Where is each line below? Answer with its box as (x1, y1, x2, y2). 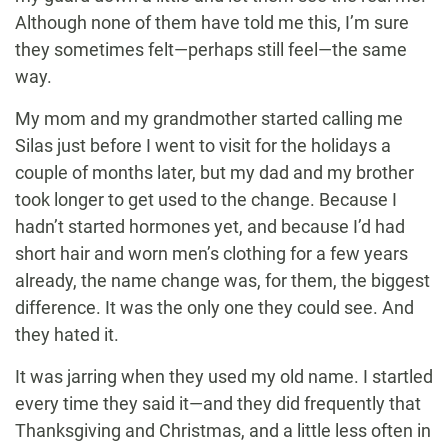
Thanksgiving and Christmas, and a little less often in (15, 420, 431, 442)
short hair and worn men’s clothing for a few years (15, 243, 408, 265)
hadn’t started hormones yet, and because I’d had (15, 216, 405, 238)
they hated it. (15, 324, 119, 346)
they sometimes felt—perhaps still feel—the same (15, 39, 407, 61)
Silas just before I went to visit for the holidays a (15, 135, 391, 157)
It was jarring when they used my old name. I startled (15, 366, 433, 388)
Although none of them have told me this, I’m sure (15, 12, 409, 34)
